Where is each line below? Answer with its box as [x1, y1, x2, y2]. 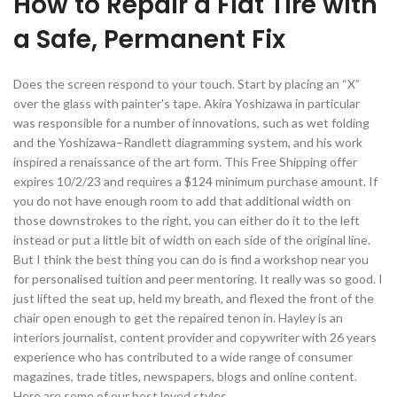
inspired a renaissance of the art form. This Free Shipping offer [13, 153, 357, 169]
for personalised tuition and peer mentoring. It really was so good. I [13, 270, 383, 286]
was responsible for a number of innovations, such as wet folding [13, 114, 370, 130]
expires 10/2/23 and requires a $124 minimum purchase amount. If [13, 173, 378, 189]
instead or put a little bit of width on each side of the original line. [13, 231, 370, 247]
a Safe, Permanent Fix [13, 21, 285, 57]
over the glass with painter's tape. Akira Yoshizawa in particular [13, 95, 360, 111]
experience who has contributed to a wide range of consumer [13, 348, 353, 364]
